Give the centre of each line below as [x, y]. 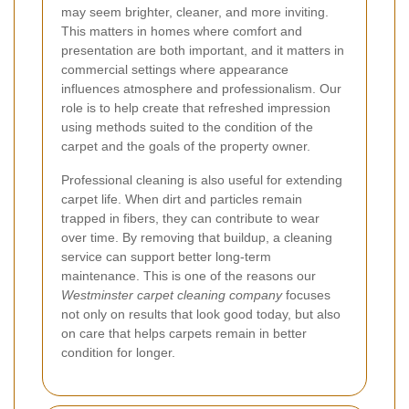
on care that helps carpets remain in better [184, 333]
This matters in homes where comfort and [182, 31]
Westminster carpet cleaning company [172, 294]
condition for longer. [118, 352]
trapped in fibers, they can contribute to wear [190, 218]
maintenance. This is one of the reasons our [189, 275]
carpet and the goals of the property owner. [186, 146]
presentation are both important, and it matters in [203, 50]
